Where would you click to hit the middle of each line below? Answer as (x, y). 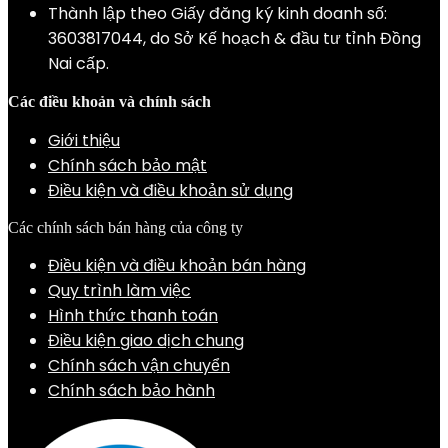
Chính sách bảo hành (131, 390)
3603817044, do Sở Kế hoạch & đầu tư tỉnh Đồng (234, 38)
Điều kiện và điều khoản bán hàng (177, 265)
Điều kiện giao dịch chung (146, 340)
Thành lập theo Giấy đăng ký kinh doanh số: (217, 13)
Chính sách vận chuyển (139, 365)
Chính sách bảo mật (127, 165)
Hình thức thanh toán (133, 315)
